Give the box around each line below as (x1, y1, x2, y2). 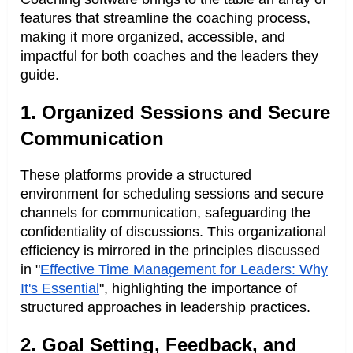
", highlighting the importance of (99, 281, 297, 297)
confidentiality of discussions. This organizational (20, 224, 326, 240)
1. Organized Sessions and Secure (20, 101, 330, 123)
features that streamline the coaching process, (20, 9, 310, 26)
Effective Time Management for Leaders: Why (40, 262, 328, 278)
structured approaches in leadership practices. (20, 299, 310, 316)
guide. (20, 66, 59, 83)
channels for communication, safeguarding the (20, 205, 310, 221)
